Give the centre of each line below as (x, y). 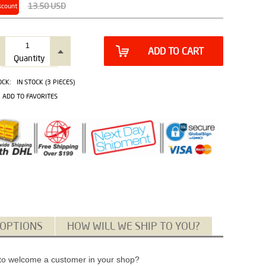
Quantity (29, 58)
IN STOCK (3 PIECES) (45, 82)
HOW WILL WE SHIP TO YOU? (134, 225)
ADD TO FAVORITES (30, 96)
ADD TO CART (175, 51)
